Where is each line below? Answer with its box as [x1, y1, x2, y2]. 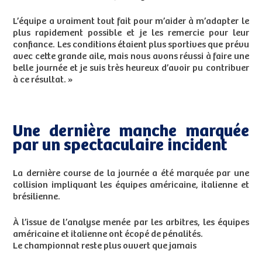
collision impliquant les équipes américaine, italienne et [13, 180, 249, 191]
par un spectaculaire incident [13, 136, 227, 156]
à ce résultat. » [13, 75, 73, 85]
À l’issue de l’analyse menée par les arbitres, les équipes [13, 218, 249, 228]
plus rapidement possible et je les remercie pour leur [13, 28, 249, 39]
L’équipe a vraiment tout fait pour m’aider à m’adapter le [13, 16, 249, 27]
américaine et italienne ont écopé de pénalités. [13, 229, 204, 240]
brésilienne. [13, 192, 61, 202]
